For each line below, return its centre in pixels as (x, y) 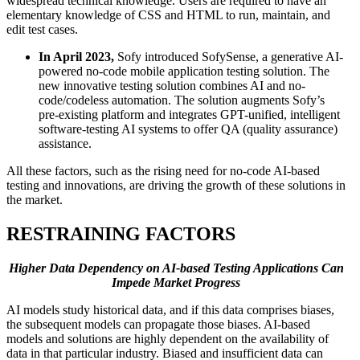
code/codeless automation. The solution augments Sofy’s (182, 100)
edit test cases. (42, 30)
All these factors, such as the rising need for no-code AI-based (163, 171)
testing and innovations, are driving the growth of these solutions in (176, 186)
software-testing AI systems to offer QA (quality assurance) (188, 129)
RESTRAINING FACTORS (121, 234)
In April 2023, (76, 57)
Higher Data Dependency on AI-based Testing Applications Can (176, 268)
